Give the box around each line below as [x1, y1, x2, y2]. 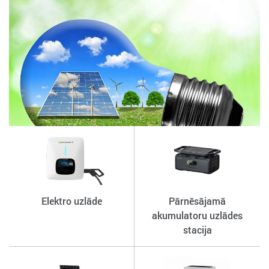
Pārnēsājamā [169, 195, 226, 208]
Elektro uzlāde [41, 195, 102, 208]
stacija [183, 223, 212, 237]
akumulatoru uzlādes [152, 209, 243, 222]
